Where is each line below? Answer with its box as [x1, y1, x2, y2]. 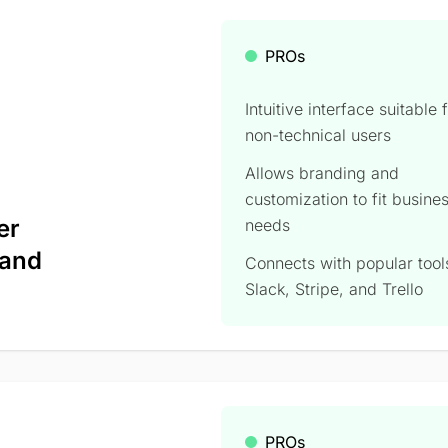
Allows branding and [245, 162, 400, 183]
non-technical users [245, 124, 392, 145]
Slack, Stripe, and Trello [245, 278, 424, 299]
